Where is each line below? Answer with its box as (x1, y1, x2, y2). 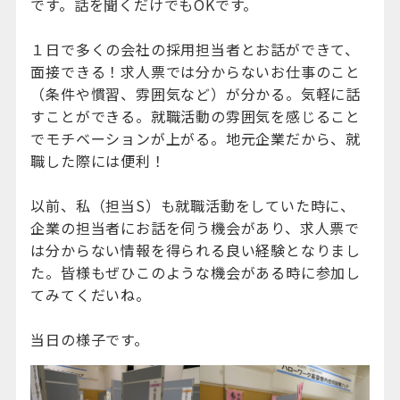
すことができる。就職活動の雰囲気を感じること (30, 105, 361, 127)
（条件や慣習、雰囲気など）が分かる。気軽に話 (30, 83, 361, 104)
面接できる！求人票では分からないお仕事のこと (30, 61, 361, 82)
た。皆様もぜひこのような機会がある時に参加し (30, 262, 361, 283)
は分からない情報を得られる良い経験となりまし (30, 239, 361, 261)
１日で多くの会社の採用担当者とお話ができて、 (30, 38, 360, 60)
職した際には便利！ (30, 150, 166, 171)
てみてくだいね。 (30, 284, 151, 305)
